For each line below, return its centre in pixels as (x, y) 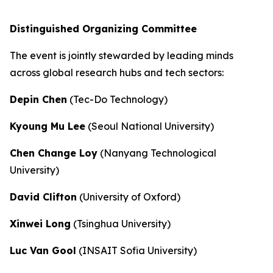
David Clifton (43, 197)
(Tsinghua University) (121, 224)
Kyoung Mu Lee (48, 126)
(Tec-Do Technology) (117, 100)
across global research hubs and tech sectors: (117, 73)
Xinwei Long (40, 224)
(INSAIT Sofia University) (136, 251)
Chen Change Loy (54, 153)
